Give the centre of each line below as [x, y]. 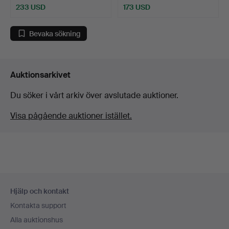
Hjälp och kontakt [40, 191]
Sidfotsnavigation [55, 181]
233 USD [31, 7]
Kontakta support [38, 206]
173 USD [137, 7]
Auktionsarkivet [40, 75]
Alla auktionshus [37, 220]
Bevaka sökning [55, 33]
